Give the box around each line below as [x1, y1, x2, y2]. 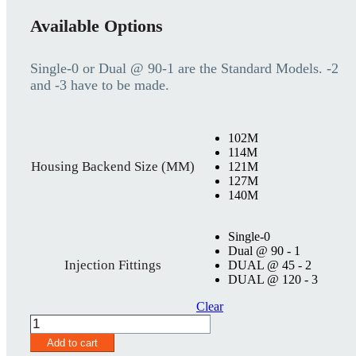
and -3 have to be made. [30, 77, 169, 94]
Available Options [30, 16, 163, 37]
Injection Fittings [64, 257, 161, 273]
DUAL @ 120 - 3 [228, 273, 318, 287]
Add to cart [47, 337, 98, 350]
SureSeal [29, 314, 79, 330]
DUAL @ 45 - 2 [228, 258, 311, 273]
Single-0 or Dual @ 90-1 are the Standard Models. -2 [30, 60, 339, 77]
